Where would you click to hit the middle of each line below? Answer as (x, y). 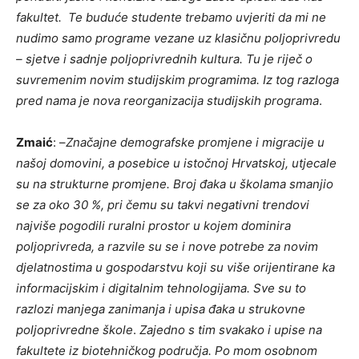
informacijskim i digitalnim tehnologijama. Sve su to (161, 288)
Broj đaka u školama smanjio (253, 184)
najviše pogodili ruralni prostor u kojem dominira (153, 226)
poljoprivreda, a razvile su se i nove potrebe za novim (167, 247)
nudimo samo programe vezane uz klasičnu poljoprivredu (178, 38)
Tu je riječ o (279, 59)
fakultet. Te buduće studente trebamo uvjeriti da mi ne (171, 18)
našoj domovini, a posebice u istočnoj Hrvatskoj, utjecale (176, 163)
